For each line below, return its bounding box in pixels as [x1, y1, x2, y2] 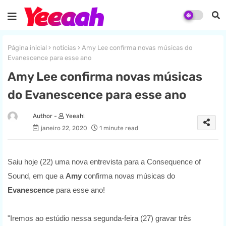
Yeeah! [64, 112, 85, 120]
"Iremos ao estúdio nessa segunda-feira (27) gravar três [8, 214, 191, 223]
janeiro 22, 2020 [41, 125, 87, 132]
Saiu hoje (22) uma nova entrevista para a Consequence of [8, 157, 201, 166]
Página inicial [8, 44, 47, 51]
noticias [52, 44, 76, 51]
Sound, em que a [8, 172, 66, 181]
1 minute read [99, 125, 138, 132]
